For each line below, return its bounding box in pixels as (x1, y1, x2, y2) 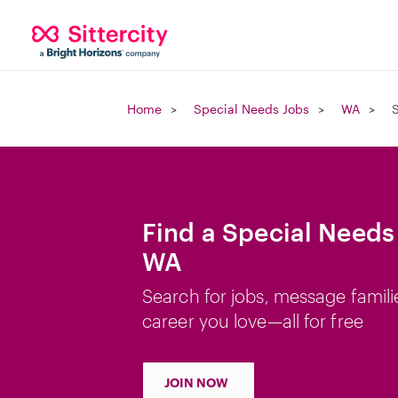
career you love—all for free (142, 310, 363, 331)
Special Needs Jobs (194, 101, 309, 116)
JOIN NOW (164, 375, 228, 390)
